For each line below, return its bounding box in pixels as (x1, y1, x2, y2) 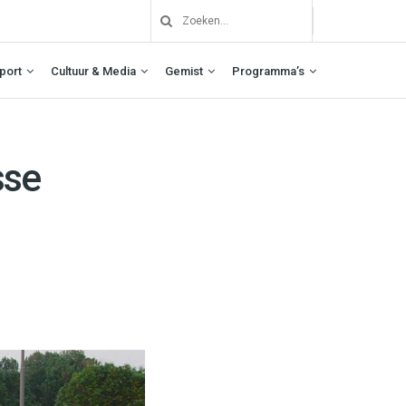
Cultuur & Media (51, 63, 136, 78)
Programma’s (232, 63, 304, 78)
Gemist (165, 63, 203, 78)
